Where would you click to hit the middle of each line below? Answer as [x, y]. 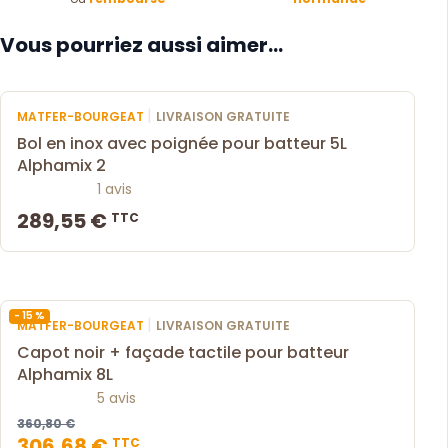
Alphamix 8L [65, 374]
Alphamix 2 [61, 165]
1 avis [114, 188]
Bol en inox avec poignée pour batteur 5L [182, 143]
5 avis [116, 397]
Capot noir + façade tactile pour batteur [183, 352]
